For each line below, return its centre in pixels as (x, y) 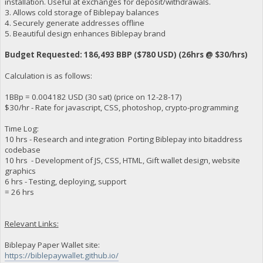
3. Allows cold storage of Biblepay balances (82, 12)
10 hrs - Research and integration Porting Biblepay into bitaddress (123, 139)
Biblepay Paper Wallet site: (52, 245)
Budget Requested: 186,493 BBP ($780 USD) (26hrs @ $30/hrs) (126, 54)
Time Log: (21, 128)
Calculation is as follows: (48, 75)
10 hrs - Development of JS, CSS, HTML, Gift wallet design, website (122, 160)
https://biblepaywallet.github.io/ (61, 255)
